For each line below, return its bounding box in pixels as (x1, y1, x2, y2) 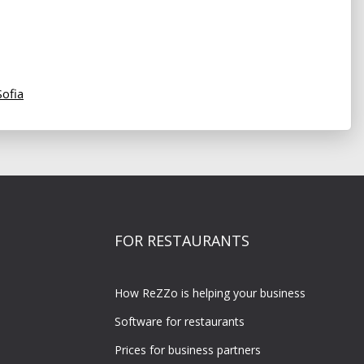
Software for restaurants (115, 313, 245, 329)
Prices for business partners (115, 341, 261, 357)
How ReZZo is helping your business (115, 284, 305, 301)
